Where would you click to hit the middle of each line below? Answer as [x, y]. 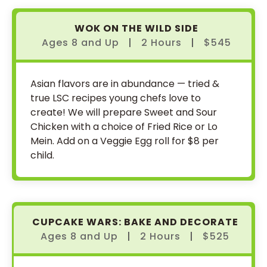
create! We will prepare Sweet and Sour [124, 112]
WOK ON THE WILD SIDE [136, 28]
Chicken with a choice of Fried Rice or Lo [124, 127]
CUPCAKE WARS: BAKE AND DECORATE [135, 222]
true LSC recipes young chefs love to [116, 98]
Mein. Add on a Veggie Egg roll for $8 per [125, 141]
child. [42, 155]
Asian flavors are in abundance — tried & [125, 84]
